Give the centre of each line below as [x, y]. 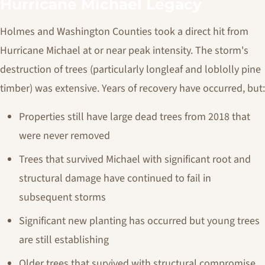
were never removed [64, 136]
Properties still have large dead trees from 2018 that [135, 117]
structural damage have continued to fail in [115, 178]
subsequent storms [62, 197]
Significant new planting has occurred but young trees [139, 221]
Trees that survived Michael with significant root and [135, 159]
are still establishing [64, 240]
